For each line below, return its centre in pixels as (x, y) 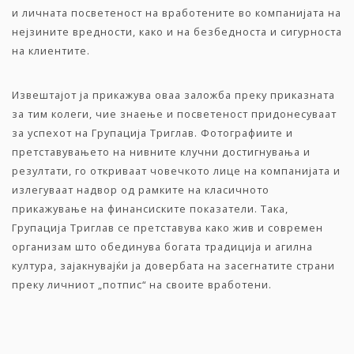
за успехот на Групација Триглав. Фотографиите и (153, 133)
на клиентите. (51, 51)
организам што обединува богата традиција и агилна (162, 247)
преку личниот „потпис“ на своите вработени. (142, 284)
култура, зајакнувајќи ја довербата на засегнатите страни (173, 265)
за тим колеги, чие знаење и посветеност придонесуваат (174, 114)
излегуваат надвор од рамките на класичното (141, 190)
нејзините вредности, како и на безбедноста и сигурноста (177, 32)
